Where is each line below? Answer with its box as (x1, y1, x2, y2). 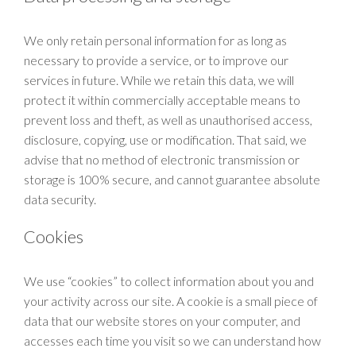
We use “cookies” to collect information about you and (24, 273, 314, 288)
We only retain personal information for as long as (24, 33, 287, 48)
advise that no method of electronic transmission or (24, 152, 300, 167)
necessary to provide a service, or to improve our (24, 52, 288, 68)
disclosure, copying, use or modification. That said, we (24, 132, 307, 147)
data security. (24, 192, 96, 207)
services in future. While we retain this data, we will (24, 72, 294, 87)
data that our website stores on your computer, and (24, 313, 300, 328)
